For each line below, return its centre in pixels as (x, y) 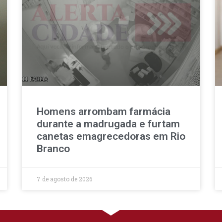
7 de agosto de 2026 (64, 179)
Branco (53, 148)
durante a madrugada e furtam (108, 124)
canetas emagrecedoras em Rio (111, 136)
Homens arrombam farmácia (104, 111)
